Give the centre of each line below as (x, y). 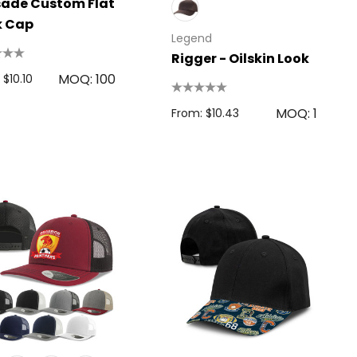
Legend (191, 38)
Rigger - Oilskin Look (240, 58)
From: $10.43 (205, 113)
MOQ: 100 (86, 79)
